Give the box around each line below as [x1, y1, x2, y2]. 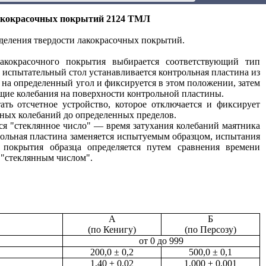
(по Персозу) [185, 224, 236, 235]
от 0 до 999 [139, 236, 183, 246]
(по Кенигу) [88, 224, 136, 235]
